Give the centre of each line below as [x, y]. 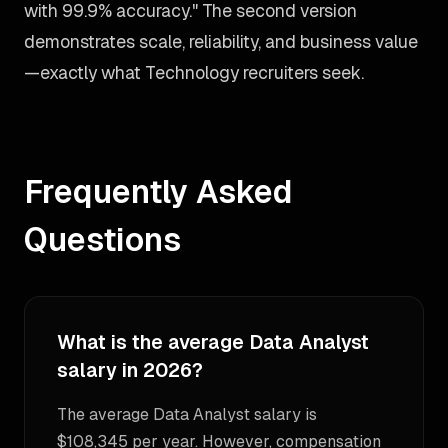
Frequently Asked [158, 191]
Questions [102, 239]
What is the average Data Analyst [213, 342]
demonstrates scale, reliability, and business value [221, 41]
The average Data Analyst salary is [187, 414]
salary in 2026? [130, 370]
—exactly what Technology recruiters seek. [194, 72]
